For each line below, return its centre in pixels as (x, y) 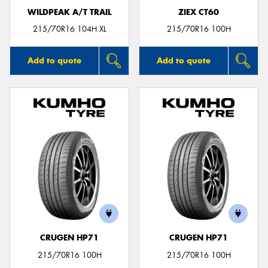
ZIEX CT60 (199, 12)
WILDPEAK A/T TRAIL (69, 12)
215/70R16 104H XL (69, 29)
